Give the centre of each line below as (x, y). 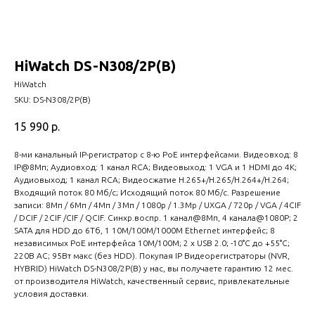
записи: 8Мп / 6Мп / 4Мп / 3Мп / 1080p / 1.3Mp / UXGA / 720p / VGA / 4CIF (157, 205)
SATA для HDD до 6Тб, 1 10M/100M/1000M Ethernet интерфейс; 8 (144, 231)
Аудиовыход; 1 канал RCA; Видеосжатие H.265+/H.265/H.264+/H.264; (152, 180)
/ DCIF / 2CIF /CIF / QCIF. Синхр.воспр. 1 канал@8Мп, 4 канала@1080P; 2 (156, 218)
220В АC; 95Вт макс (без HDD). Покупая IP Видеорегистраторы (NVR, (152, 256)
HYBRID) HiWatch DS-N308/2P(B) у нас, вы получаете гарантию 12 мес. (154, 269)
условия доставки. (51, 294)
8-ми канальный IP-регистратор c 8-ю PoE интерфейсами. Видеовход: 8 (156, 155)
